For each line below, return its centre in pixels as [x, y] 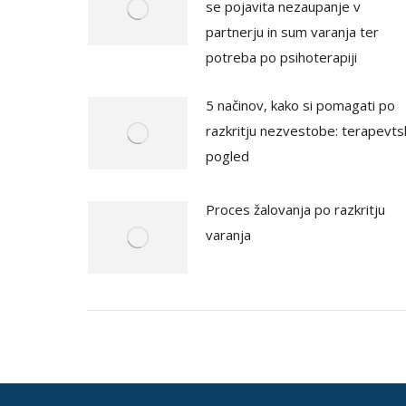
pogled [227, 155]
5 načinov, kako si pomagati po [300, 105]
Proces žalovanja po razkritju [295, 209]
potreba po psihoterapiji [281, 57]
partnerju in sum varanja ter [292, 31]
